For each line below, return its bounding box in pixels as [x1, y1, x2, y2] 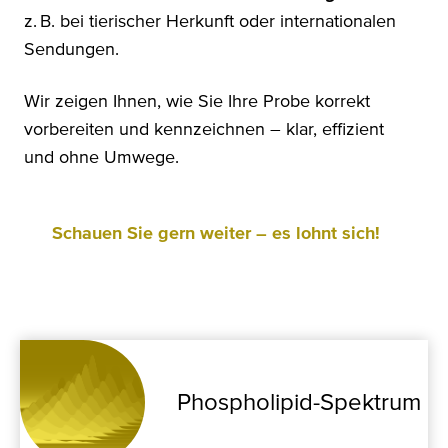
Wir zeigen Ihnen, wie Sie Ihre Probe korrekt [24, 93, 370, 112]
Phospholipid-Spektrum [177, 390, 422, 415]
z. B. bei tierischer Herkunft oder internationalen [24, 13, 396, 32]
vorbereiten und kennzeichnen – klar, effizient [24, 121, 384, 140]
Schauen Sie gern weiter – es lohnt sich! [52, 225, 380, 244]
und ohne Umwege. [24, 149, 179, 168]
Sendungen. [24, 41, 119, 60]
